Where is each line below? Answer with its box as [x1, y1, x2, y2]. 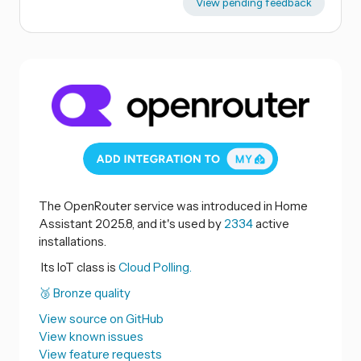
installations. [39, 234, 106, 250]
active [253, 216, 289, 232]
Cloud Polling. [118, 259, 192, 276]
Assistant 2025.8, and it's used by [39, 216, 224, 232]
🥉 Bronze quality [39, 285, 131, 301]
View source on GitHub [39, 311, 164, 327]
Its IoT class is [39, 259, 118, 276]
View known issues [39, 329, 143, 345]
